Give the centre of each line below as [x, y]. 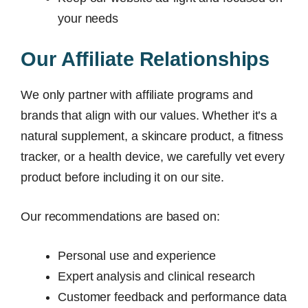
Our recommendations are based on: [120, 217]
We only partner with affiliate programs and [137, 95]
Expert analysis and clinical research [157, 276]
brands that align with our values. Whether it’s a [149, 115]
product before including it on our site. [122, 177]
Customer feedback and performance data [173, 297]
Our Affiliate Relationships [145, 59]
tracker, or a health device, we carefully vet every [153, 157]
